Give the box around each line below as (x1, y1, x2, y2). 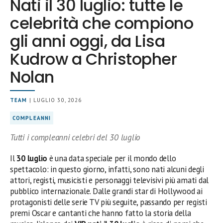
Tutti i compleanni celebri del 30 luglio (10, 131, 140, 143)
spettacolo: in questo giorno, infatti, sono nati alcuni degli (10, 163, 204, 175)
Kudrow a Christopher (10, 47, 177, 70)
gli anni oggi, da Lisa (10, 29, 165, 52)
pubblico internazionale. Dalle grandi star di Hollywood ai (10, 185, 203, 197)
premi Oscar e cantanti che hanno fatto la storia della (10, 207, 191, 219)
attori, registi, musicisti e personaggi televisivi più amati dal (10, 174, 209, 186)
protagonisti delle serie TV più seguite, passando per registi (10, 196, 207, 208)
